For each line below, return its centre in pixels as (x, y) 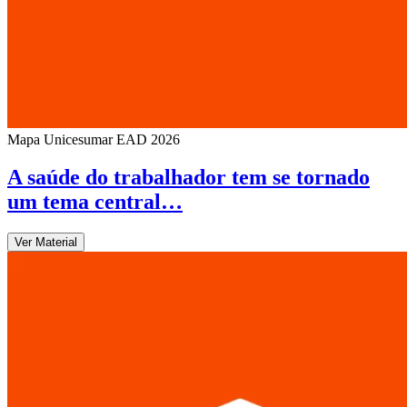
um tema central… (95, 202)
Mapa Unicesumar (60, 139)
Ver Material (46, 243)
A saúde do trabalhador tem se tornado (189, 178)
